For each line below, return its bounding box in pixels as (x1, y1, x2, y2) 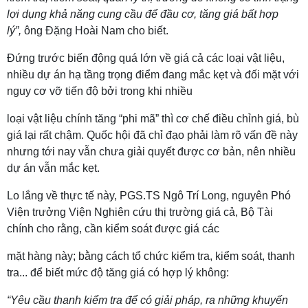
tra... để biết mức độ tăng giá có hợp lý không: (7, 267, 229, 278)
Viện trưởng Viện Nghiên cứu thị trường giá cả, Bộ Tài (7, 206, 273, 218)
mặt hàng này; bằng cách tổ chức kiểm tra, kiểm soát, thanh (7, 250, 295, 262)
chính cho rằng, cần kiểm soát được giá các (7, 223, 219, 234)
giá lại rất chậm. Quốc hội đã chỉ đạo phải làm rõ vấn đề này (7, 129, 298, 141)
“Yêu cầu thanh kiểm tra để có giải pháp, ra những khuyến (7, 294, 288, 306)
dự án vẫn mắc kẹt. (7, 162, 100, 174)
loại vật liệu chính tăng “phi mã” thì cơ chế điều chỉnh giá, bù (7, 113, 299, 124)
